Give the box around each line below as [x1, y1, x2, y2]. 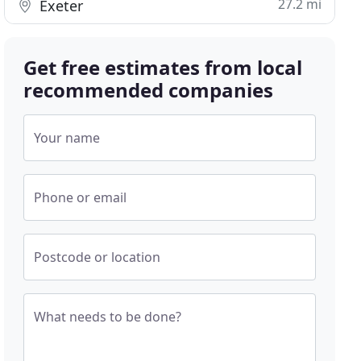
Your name [34, 129, 101, 147]
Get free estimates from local [23, 54, 303, 81]
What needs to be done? [34, 308, 182, 326]
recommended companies [23, 77, 274, 103]
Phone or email [34, 189, 127, 206]
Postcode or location [34, 248, 161, 266]
